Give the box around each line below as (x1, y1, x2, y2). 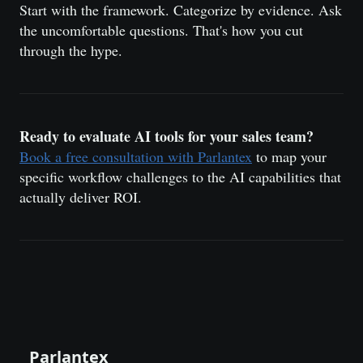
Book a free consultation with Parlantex (19, 147, 252, 166)
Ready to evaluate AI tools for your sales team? (19, 126, 314, 147)
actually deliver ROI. (19, 187, 142, 207)
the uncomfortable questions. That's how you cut (19, 20, 303, 40)
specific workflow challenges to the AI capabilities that (19, 167, 341, 186)
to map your (252, 147, 327, 166)
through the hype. (19, 41, 122, 60)
